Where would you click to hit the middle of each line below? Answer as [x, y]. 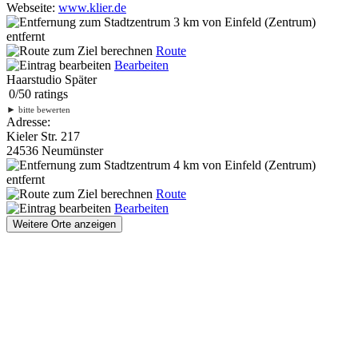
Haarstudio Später [52, 79]
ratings [50, 93]
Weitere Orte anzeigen [64, 224]
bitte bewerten [43, 109]
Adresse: [28, 121]
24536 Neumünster [55, 150]
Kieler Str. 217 [43, 136]
